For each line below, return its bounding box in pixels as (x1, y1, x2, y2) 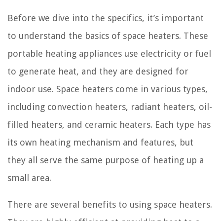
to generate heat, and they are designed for (7, 66, 188, 76)
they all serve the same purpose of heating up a (7, 154, 204, 165)
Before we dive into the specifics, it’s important (7, 12, 204, 23)
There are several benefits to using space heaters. (7, 199, 212, 210)
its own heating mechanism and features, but (7, 137, 193, 147)
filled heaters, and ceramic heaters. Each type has (7, 119, 211, 130)
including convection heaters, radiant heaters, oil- (7, 101, 212, 112)
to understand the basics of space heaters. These (7, 30, 208, 41)
